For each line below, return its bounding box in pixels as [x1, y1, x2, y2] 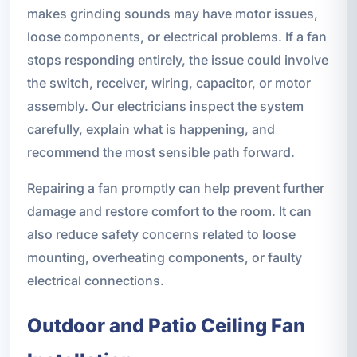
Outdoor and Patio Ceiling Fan [26, 314, 305, 338]
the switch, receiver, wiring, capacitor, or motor [26, 75, 311, 92]
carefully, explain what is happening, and [26, 121, 275, 138]
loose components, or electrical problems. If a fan [26, 29, 327, 45]
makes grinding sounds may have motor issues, [26, 6, 318, 22]
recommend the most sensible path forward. [26, 144, 295, 161]
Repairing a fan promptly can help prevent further [26, 180, 324, 197]
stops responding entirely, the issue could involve [26, 52, 328, 69]
